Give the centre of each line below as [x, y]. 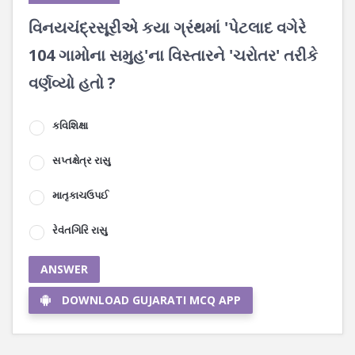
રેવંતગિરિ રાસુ [80, 230]
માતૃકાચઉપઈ [80, 195]
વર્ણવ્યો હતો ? [72, 83]
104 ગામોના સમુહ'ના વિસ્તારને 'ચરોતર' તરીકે [173, 55]
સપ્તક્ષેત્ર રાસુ [82, 160]
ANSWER [64, 269]
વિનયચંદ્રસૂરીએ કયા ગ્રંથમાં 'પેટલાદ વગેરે [167, 27]
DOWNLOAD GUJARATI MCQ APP [151, 300]
